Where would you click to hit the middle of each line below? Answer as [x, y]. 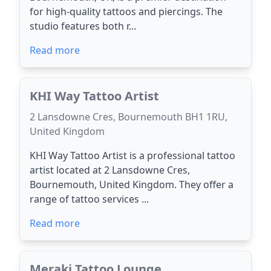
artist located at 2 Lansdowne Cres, [110, 170]
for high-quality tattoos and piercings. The [126, 11]
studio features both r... [83, 26]
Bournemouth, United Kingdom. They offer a [132, 184]
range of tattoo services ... [89, 199]
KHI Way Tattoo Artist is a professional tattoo [132, 155]
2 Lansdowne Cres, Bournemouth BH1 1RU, [129, 117]
